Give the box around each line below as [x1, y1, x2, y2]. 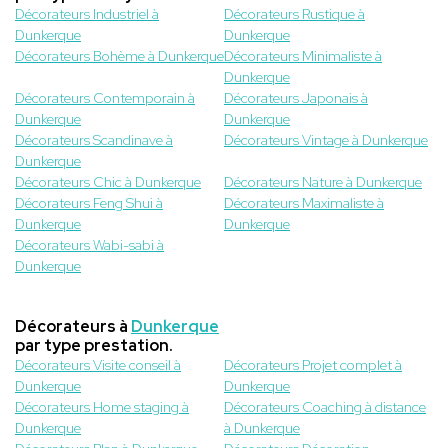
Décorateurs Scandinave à [15, 131, 173, 150]
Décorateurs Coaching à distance [224, 398, 426, 417]
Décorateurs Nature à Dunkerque [224, 173, 422, 192]
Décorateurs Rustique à [224, 5, 365, 24]
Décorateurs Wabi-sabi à [15, 236, 164, 255]
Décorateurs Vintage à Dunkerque [224, 131, 428, 150]
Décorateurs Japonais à [224, 89, 368, 108]
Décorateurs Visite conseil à [15, 356, 181, 375]
